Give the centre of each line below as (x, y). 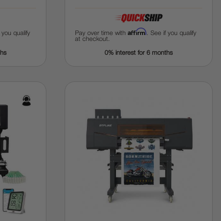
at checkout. (93, 39)
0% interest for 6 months (139, 53)
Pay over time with (102, 33)
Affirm (137, 32)
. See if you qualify (172, 33)
